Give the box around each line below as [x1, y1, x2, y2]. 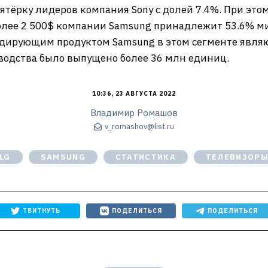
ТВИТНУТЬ [22, 207, 60, 215]
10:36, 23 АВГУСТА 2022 [92, 90, 176, 98]
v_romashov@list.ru [105, 121, 174, 132]
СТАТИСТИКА [115, 152, 176, 162]
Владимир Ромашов [90, 107, 178, 118]
